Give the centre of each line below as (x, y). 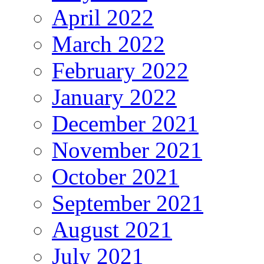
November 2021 (127, 150)
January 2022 (114, 97)
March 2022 (108, 44)
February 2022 (120, 70)
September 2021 (128, 203)
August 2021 (112, 229)
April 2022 (103, 17)
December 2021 (125, 123)
